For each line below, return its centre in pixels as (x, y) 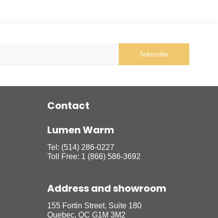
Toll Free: (64, 157)
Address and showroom (107, 189)
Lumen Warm (81, 130)
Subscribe (154, 54)
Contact (68, 106)
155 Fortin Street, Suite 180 (94, 206)
